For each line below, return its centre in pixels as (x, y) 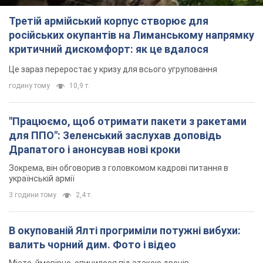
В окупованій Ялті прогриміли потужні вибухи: (125, 230)
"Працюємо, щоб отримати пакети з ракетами (128, 121)
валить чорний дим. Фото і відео (92, 244)
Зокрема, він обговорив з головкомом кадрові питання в (119, 168)
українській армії (42, 178)
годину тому (29, 85)
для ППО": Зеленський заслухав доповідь (115, 135)
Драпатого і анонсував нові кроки (95, 149)
